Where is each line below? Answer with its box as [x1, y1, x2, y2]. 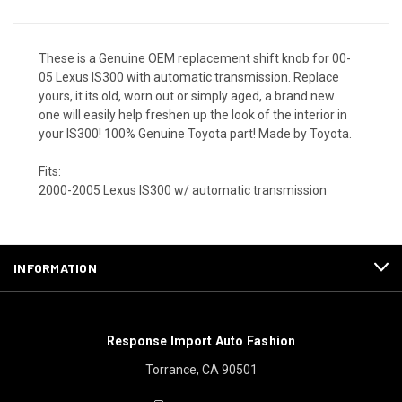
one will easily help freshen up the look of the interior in [39, 107, 347, 122]
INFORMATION [13, 259, 97, 275]
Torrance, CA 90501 [144, 362, 258, 377]
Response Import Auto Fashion [106, 333, 296, 348]
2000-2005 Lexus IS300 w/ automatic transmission [39, 182, 327, 197]
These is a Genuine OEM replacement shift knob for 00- [39, 50, 351, 66]
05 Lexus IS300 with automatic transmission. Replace [39, 69, 339, 84]
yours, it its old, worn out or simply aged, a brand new [39, 88, 335, 103]
